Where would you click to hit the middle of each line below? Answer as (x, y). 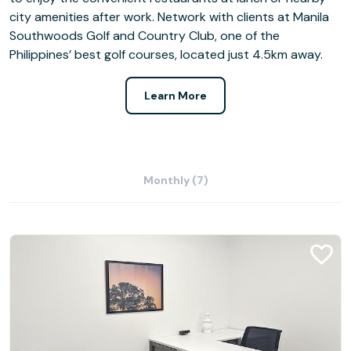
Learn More (175, 96)
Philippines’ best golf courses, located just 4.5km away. (166, 54)
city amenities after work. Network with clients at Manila (169, 17)
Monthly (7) (175, 180)
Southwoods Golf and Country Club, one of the (145, 36)
